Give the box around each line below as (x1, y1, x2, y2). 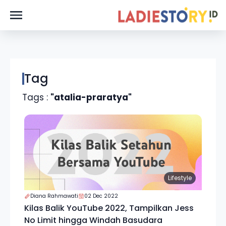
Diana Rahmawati (30, 192, 78, 200)
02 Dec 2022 (84, 192, 118, 200)
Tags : (22, 91, 50, 103)
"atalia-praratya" (50, 91, 132, 103)
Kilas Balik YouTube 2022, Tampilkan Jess (24, 202, 194, 214)
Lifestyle (168, 174, 192, 182)
